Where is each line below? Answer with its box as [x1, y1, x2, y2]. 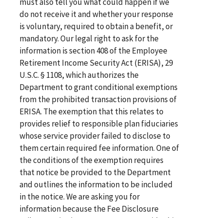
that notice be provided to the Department [19, 166, 171, 178]
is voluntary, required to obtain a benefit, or [19, 20, 173, 32]
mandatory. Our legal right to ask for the [19, 33, 159, 44]
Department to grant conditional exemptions [19, 81, 178, 92]
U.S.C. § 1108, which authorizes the [19, 69, 139, 80]
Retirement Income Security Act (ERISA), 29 [19, 57, 173, 68]
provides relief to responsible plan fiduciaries [19, 118, 178, 129]
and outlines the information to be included [19, 179, 173, 190]
